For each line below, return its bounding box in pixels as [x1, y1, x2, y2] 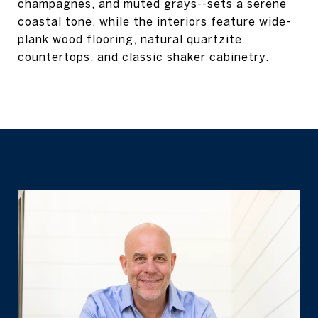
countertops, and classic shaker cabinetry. [18, 50, 269, 63]
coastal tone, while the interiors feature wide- [18, 15, 291, 28]
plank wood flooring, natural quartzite [18, 33, 242, 45]
